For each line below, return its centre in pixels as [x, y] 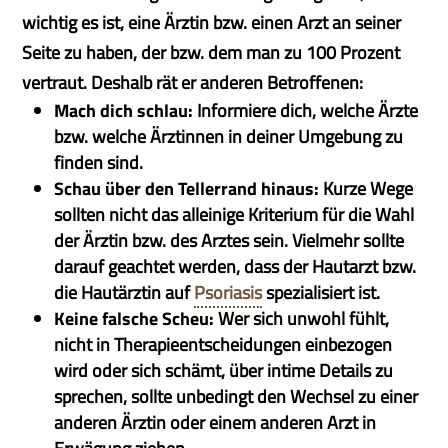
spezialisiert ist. [321, 292]
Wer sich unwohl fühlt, [302, 318]
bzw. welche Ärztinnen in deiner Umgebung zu [229, 136]
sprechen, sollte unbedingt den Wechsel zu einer [236, 396]
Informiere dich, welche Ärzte [306, 110]
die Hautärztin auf [124, 292]
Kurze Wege [366, 188]
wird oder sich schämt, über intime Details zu [224, 370]
